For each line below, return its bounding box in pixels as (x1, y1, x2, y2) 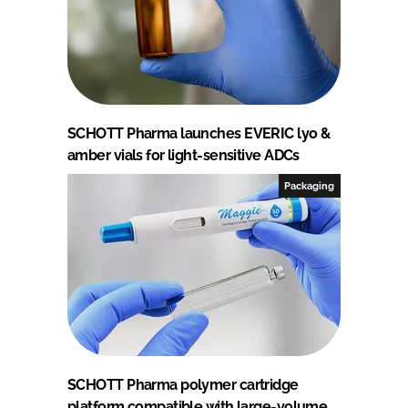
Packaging (284, 179, 335, 191)
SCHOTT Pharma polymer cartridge (67, 375, 299, 393)
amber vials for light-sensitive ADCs (67, 146, 300, 164)
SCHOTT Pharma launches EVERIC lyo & (67, 124, 331, 142)
